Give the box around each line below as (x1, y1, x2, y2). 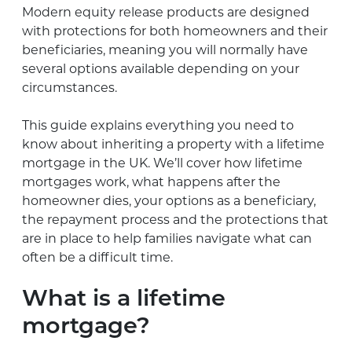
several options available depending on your (22, 60, 299, 76)
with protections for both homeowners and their (22, 23, 328, 38)
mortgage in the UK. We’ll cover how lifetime (22, 155, 302, 170)
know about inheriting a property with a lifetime (22, 136, 324, 152)
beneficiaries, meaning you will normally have (22, 42, 308, 57)
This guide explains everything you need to (22, 117, 294, 133)
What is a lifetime (22, 288, 225, 311)
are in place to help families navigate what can (22, 230, 312, 246)
